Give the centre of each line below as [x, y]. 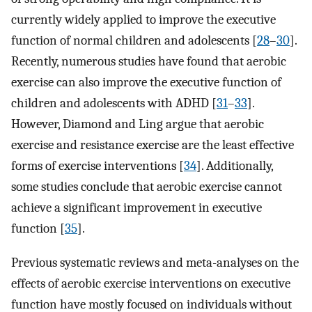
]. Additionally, [235, 166]
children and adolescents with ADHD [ [114, 103]
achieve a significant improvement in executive [136, 208]
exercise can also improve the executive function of [146, 82]
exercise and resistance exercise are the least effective [153, 145]
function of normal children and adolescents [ [134, 40]
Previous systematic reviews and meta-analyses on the [155, 262]
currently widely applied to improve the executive [143, 19]
